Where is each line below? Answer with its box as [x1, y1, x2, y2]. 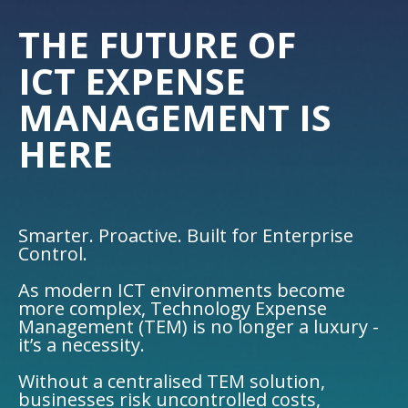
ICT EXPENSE [18, 55, 246, 106]
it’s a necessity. [18, 332, 145, 358]
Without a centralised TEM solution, [18, 369, 325, 394]
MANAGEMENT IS [18, 91, 331, 142]
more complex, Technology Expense [18, 296, 327, 321]
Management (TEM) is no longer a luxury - [18, 314, 379, 340]
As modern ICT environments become [18, 278, 345, 303]
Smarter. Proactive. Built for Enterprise [18, 223, 353, 249]
